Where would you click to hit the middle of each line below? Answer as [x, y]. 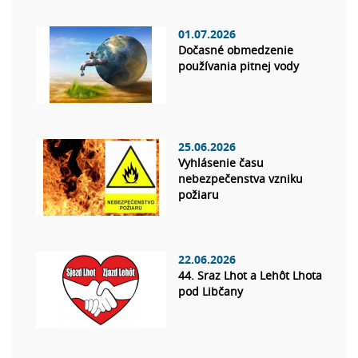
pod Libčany [211, 292]
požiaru [199, 195]
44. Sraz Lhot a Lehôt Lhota [250, 276]
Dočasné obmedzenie [236, 50]
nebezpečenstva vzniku [241, 179]
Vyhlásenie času [221, 163]
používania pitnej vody [239, 66]
